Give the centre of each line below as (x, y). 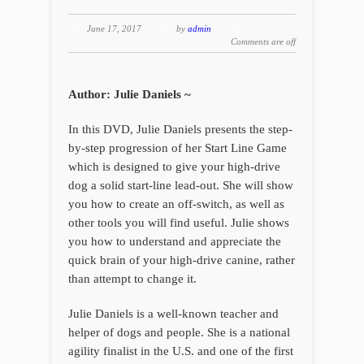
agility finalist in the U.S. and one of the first (181, 351)
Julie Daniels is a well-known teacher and (173, 314)
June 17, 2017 (114, 29)
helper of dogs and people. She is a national (179, 333)
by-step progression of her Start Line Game (178, 148)
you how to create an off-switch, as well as (176, 204)
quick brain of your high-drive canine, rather (182, 260)
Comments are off (263, 42)
